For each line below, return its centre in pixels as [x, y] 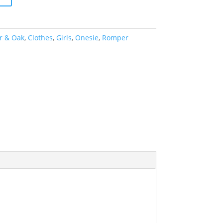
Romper [115, 38]
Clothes [40, 38]
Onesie [87, 38]
